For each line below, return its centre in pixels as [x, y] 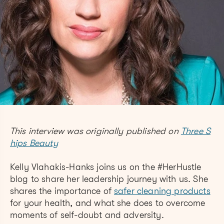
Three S [196, 131]
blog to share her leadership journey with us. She [109, 179]
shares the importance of [62, 191]
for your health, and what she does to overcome [108, 203]
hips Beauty [34, 143]
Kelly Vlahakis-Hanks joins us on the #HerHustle [106, 167]
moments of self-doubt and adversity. [87, 215]
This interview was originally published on [95, 131]
